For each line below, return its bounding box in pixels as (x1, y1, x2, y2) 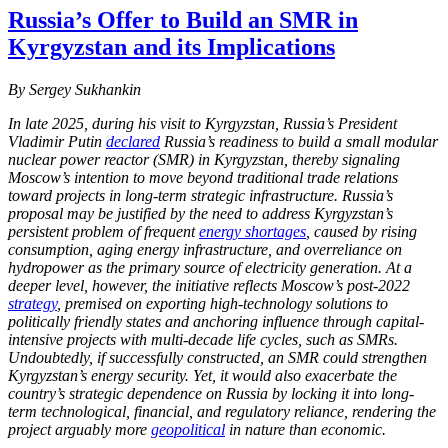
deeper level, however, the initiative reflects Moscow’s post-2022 (8, 276, 410, 294)
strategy (8, 294, 57, 312)
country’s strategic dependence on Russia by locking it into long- (8, 384, 414, 402)
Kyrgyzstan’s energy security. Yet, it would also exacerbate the (8, 366, 397, 384)
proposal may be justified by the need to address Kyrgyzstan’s (8, 204, 393, 222)
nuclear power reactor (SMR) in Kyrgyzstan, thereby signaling (8, 150, 400, 168)
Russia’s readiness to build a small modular (160, 132, 438, 150)
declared (106, 132, 160, 150)
